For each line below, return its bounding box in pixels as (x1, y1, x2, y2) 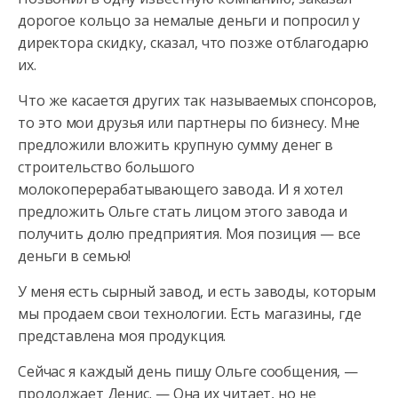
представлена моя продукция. (18, 326, 227, 346)
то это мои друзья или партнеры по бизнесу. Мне (18, 113, 361, 132)
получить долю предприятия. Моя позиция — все (18, 224, 361, 243)
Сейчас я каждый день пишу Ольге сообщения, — (18, 362, 359, 381)
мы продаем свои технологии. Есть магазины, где (18, 304, 362, 323)
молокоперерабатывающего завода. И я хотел (18, 179, 343, 199)
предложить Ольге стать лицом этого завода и (18, 202, 348, 221)
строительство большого (18, 157, 195, 177)
